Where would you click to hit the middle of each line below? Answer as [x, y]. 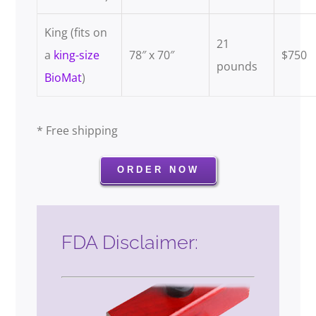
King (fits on [76, 33]
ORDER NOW [158, 170]
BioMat [63, 78]
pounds [237, 67]
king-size [77, 55]
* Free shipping [78, 131]
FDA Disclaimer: [130, 242]
